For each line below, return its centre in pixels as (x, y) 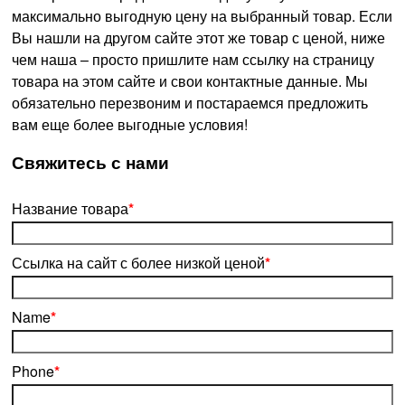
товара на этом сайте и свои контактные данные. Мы (190, 80)
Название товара (70, 209)
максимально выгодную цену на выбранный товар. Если (202, 15)
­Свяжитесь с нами (90, 163)
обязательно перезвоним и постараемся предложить (190, 102)
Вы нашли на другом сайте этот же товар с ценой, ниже (198, 37)
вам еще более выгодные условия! (130, 124)
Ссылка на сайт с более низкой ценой (138, 263)
